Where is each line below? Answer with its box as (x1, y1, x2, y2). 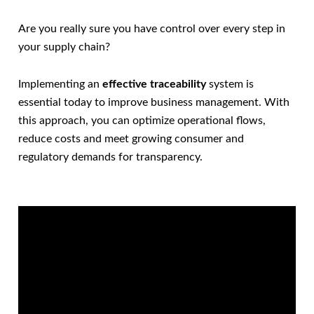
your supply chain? (18, 41, 110, 53)
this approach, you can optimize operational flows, (18, 115, 266, 127)
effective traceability (102, 78, 206, 90)
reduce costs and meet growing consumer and (18, 133, 244, 145)
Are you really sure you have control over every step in (18, 23, 285, 35)
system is (206, 78, 254, 90)
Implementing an (18, 78, 102, 90)
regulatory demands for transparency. (18, 151, 203, 163)
